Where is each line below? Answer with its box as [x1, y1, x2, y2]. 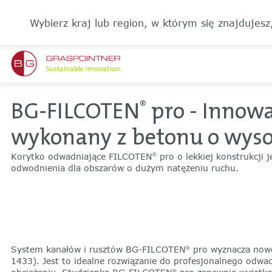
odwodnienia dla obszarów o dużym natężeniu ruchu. [10, 162, 239, 173]
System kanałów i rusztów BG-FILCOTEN [10, 244, 185, 255]
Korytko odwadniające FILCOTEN [10, 151, 152, 161]
